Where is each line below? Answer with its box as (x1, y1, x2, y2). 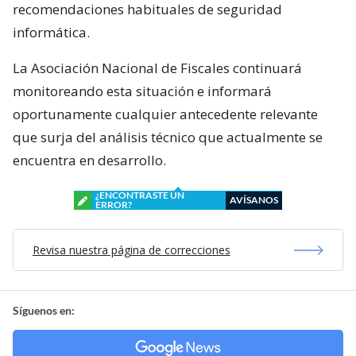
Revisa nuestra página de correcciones (32, 242, 230, 258)
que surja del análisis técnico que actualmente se (13, 128, 323, 147)
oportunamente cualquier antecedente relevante (13, 105, 318, 124)
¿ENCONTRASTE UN (95, 189, 184, 202)
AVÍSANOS (230, 194, 278, 207)
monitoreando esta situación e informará (13, 82, 272, 101)
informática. (13, 23, 90, 42)
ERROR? (95, 199, 132, 211)
